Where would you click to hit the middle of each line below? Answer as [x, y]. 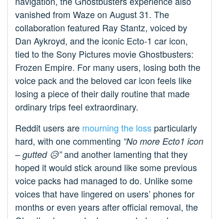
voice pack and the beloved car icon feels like [103, 80]
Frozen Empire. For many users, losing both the [108, 67]
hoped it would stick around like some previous [106, 167]
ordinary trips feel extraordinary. [77, 106]
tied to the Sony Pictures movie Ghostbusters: [104, 54]
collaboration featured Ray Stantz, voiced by [101, 27]
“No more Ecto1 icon [163, 141]
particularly [174, 127]
